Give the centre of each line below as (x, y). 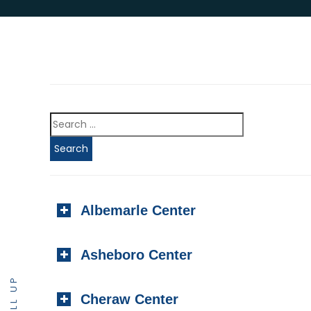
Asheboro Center (136, 255)
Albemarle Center (138, 210)
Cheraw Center (129, 299)
